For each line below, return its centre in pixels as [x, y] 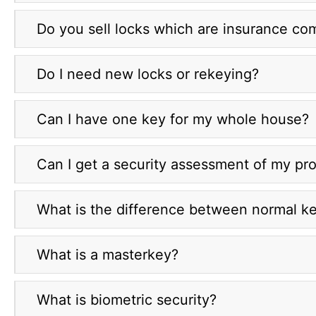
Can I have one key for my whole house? [173, 120]
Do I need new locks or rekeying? [148, 74]
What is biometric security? [127, 300]
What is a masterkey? [108, 255]
